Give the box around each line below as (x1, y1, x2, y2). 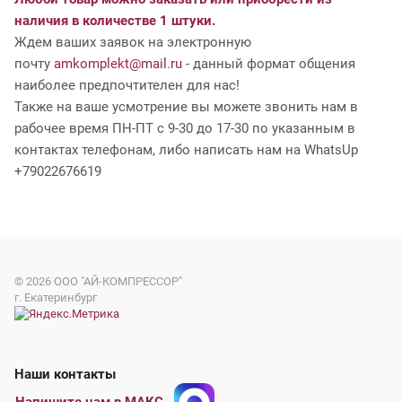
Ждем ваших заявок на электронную (14, 33, 251, 50)
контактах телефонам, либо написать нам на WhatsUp (14, 141, 358, 158)
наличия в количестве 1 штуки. (14, 12, 215, 29)
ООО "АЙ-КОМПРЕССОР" (51, 274, 182, 288)
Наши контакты (14, 366, 245, 383)
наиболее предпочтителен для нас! (14, 76, 240, 93)
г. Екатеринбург (14, 290, 97, 304)
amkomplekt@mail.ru (54, 55, 182, 72)
